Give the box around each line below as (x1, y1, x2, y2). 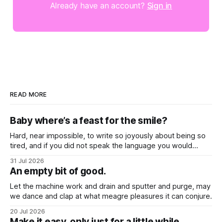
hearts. (10, 161, 33, 170)
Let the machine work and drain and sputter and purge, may (10, 182, 211, 191)
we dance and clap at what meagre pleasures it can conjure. (10, 192, 212, 201)
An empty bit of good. (10, 166, 106, 177)
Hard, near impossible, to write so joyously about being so (10, 131, 206, 141)
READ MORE (10, 91, 47, 99)
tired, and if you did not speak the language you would (10, 141, 192, 151)
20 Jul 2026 (10, 208, 45, 216)
